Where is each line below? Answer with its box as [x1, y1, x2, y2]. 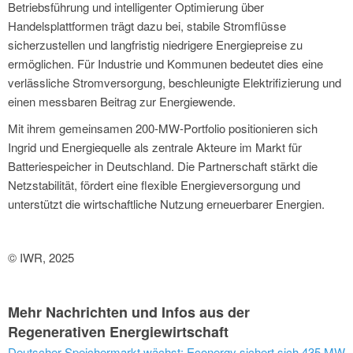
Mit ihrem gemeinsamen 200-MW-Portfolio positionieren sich [8, 119, 318, 136]
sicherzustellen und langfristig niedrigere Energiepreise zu [8, 35, 303, 53]
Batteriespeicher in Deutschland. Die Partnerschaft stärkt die [8, 157, 318, 174]
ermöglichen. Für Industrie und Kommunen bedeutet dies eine [8, 54, 323, 72]
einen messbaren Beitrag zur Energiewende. [8, 92, 236, 110]
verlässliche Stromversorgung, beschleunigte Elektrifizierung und [8, 73, 341, 91]
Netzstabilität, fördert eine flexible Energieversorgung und [8, 176, 300, 193]
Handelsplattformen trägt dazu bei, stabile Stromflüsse [8, 17, 286, 34]
